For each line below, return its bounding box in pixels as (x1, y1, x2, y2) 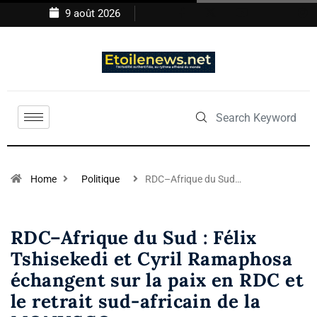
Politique (81, 173, 120, 185)
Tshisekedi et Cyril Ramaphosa (11, 247, 293, 271)
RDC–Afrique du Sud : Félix (11, 226, 257, 250)
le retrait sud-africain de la (11, 289, 261, 313)
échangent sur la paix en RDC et (11, 268, 304, 292)
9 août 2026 (62, 7, 120, 20)
